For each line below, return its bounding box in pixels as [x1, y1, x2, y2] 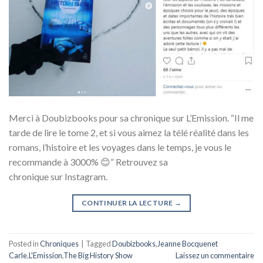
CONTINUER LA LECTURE [82, 198, 174, 208]
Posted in [9, 238, 40, 248]
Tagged [86, 238, 112, 248]
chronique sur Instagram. [9, 171, 107, 183]
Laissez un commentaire [176, 250, 254, 260]
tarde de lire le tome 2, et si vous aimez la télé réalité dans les [9, 127, 249, 139]
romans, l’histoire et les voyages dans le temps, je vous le [9, 141, 231, 153]
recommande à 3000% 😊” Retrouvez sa [9, 156, 168, 168]
